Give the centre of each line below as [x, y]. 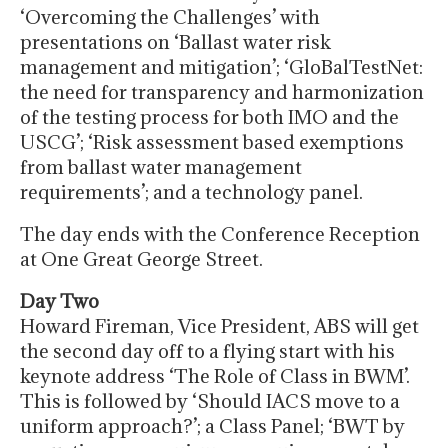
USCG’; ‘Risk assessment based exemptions [212, 142]
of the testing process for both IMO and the [209, 117]
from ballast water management [161, 167]
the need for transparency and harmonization [222, 92]
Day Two [59, 301]
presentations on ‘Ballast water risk [175, 42]
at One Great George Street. [141, 259]
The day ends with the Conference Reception [220, 234]
